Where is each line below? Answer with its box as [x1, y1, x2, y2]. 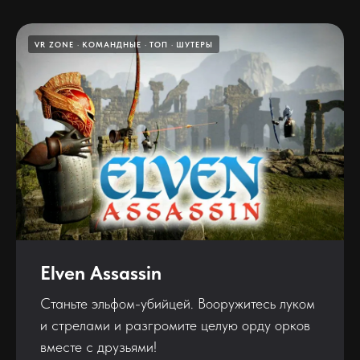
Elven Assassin [40, 260, 162, 284]
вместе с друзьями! [40, 337, 157, 355]
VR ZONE [35, 39, 74, 50]
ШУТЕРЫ [176, 39, 213, 50]
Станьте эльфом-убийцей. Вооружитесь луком [40, 294, 315, 312]
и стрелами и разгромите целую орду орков [40, 316, 310, 333]
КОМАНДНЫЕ [82, 39, 141, 50]
